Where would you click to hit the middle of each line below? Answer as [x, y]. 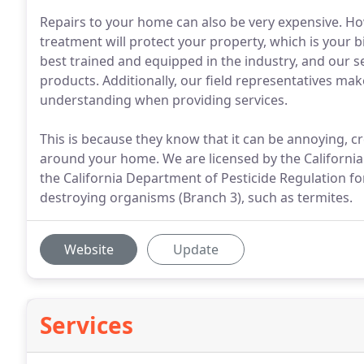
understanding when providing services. [164, 100]
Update [196, 249]
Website [89, 249]
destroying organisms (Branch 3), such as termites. [196, 197]
